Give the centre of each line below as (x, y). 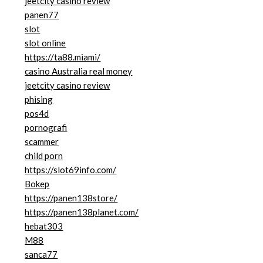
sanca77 (41, 254)
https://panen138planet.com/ (82, 212)
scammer (42, 142)
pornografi (46, 128)
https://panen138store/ (71, 198)
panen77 (42, 15)
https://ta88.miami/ (63, 57)
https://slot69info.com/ (71, 170)
